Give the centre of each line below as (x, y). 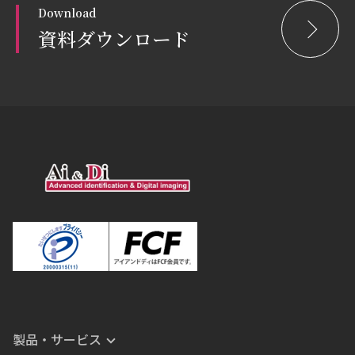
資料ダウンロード (114, 38)
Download (67, 13)
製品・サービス (57, 339)
